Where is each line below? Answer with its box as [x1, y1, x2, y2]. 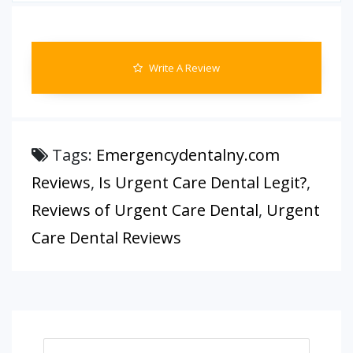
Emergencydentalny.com [96, 144, 280, 165]
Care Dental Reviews [32, 227, 181, 248]
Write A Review [147, 61, 220, 75]
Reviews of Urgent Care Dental [32, 199, 258, 221]
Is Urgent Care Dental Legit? [98, 172, 307, 193]
